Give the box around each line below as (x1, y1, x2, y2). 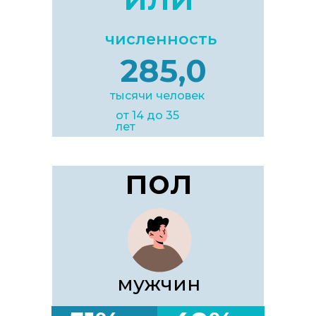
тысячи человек (110, 89, 205, 102)
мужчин (117, 272, 200, 296)
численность (105, 30, 217, 49)
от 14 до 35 (116, 109, 179, 122)
